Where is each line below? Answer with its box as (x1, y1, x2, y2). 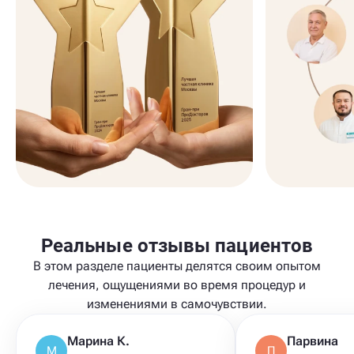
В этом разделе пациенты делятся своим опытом (33, 258, 321, 273)
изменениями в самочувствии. (87, 296, 267, 311)
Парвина (287, 333, 338, 348)
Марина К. (67, 333, 130, 348)
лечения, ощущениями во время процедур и (48, 277, 306, 292)
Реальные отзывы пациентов (40, 234, 314, 257)
